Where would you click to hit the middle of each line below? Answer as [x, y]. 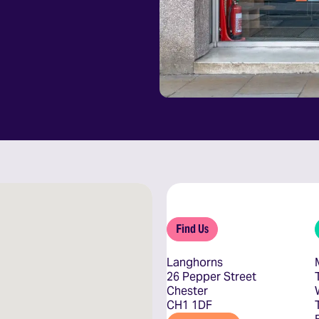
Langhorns [195, 262]
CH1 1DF [189, 305]
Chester [187, 291]
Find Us [192, 229]
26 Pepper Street [211, 277]
